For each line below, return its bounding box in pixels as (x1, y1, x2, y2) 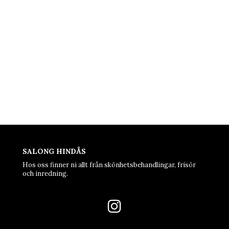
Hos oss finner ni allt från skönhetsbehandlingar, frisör (22, 161, 196, 169)
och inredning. (22, 169, 68, 178)
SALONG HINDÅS (22, 147, 86, 156)
